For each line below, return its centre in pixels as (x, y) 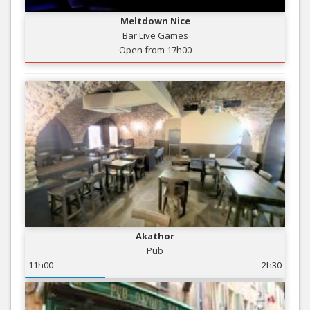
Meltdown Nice (155, 20)
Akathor (155, 236)
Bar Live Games (155, 35)
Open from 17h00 (155, 49)
